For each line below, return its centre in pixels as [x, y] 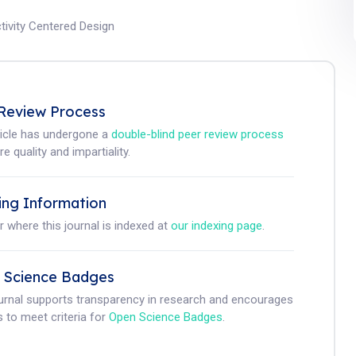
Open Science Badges [166, 317]
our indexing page [217, 226]
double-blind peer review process [198, 134]
